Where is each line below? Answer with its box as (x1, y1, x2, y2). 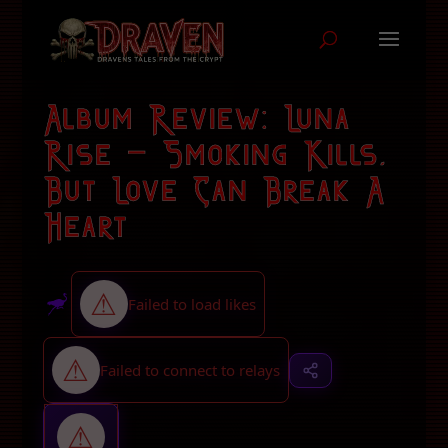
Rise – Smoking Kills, (42, 131, 387, 174)
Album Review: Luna (42, 95, 351, 138)
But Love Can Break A (42, 167, 386, 210)
